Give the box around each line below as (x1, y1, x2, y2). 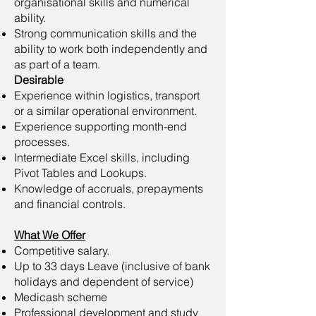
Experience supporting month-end (14, 119, 187, 133)
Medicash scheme (14, 290, 107, 304)
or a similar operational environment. (14, 104, 197, 118)
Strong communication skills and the (14, 26, 197, 40)
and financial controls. (14, 197, 126, 211)
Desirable (14, 73, 63, 87)
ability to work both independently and (14, 42, 207, 56)
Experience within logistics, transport (14, 88, 200, 102)
